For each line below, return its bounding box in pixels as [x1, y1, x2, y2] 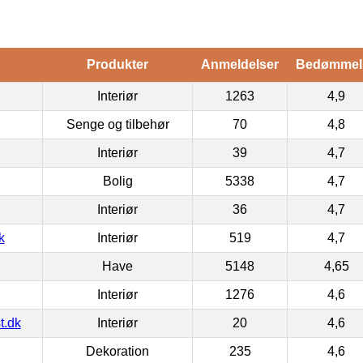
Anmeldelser [200, 57, 279, 71]
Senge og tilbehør [66, 117, 169, 131]
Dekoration [86, 344, 149, 358]
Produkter [86, 57, 148, 71]
